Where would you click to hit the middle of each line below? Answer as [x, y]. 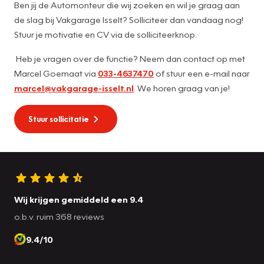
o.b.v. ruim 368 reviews [59, 216]
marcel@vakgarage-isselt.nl [74, 88]
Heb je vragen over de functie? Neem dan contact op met [130, 58]
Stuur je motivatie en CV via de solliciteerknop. [105, 34]
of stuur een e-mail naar [202, 73]
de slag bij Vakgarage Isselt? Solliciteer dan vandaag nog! [129, 19]
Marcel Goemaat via [56, 73]
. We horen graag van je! [182, 88]
